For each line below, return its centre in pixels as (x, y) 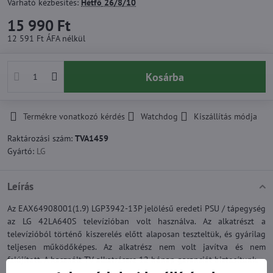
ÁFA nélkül (66, 38)
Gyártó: (22, 151)
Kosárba (168, 77)
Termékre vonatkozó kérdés (74, 116)
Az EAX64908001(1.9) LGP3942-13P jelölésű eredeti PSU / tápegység (136, 208)
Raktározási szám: (41, 138)
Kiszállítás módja (225, 116)
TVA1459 (92, 138)
